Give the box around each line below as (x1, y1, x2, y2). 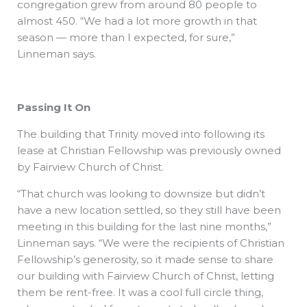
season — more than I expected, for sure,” (17, 30, 235, 44)
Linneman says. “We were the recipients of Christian (17, 236, 284, 249)
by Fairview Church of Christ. (17, 160, 167, 173)
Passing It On (17, 100, 90, 114)
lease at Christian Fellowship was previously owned (17, 143, 281, 157)
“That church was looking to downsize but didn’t (17, 186, 265, 200)
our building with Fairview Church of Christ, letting (17, 269, 274, 282)
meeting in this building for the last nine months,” (17, 219, 271, 233)
